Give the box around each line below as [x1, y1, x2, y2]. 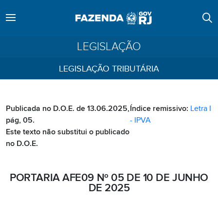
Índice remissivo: [130, 104, 191, 113]
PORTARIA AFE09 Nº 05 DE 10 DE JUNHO [10, 171, 208, 184]
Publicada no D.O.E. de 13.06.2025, [6, 104, 129, 113]
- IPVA [130, 115, 151, 125]
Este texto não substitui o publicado [6, 127, 129, 137]
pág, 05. [6, 115, 35, 125]
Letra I [190, 104, 212, 113]
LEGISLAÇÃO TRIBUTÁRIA [59, 64, 159, 74]
